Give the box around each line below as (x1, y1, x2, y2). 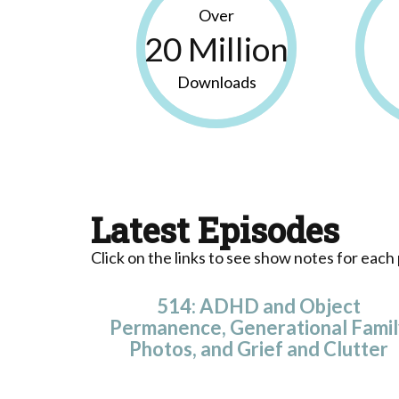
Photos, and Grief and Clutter (129, 336, 389, 361)
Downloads (176, 71, 256, 92)
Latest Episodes (91, 207, 339, 252)
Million (182, 28, 289, 69)
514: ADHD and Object (157, 293, 362, 318)
